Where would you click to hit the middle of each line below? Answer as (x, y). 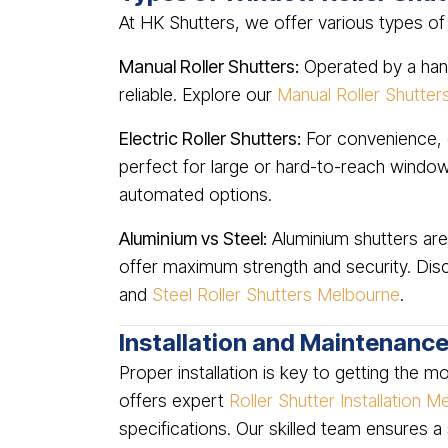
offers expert (174, 400)
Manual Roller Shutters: (209, 66)
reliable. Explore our (198, 94)
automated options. (195, 194)
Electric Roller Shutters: (210, 138)
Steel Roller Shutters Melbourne (276, 294)
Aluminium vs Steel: (193, 238)
